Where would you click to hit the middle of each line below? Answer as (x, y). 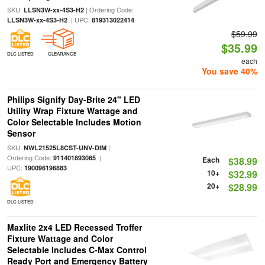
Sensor (21, 133)
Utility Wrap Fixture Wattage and (72, 111)
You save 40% (230, 71)
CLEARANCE (62, 54)
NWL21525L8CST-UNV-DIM (65, 148)
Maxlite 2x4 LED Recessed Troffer (74, 227)
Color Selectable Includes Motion (74, 122)
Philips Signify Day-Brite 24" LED (73, 99)
